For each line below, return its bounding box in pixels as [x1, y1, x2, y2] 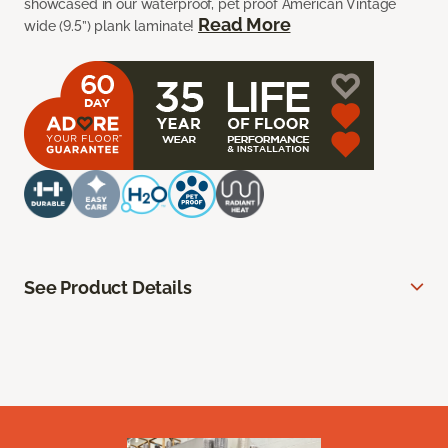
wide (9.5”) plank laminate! [24, 18, 199, 35]
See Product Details [24, 277, 192, 299]
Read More [198, 14, 291, 36]
